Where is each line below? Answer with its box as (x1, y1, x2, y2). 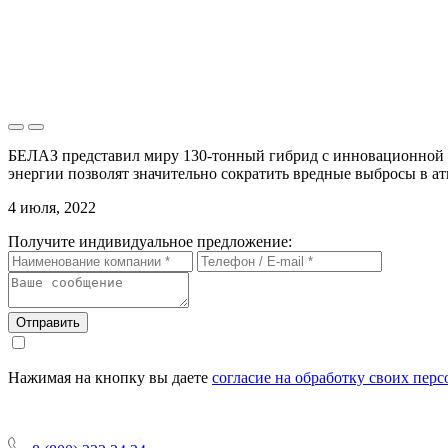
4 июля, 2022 (8, 198, 96, 216)
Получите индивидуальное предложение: (8, 232, 292, 250)
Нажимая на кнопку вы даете (8, 368, 212, 386)
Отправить (16, 314, 80, 330)
